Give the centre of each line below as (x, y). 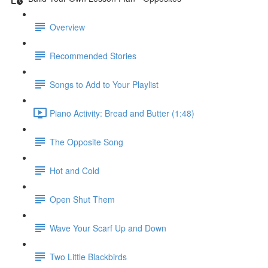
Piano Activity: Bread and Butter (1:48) (122, 113)
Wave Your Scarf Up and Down (108, 228)
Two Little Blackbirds (88, 256)
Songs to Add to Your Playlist (104, 84)
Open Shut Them (82, 199)
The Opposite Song (86, 141)
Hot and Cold (74, 170)
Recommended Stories (93, 55)
